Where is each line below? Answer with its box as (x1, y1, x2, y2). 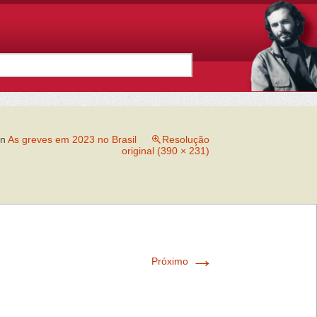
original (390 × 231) (122, 144, 209, 156)
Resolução (162, 133, 209, 145)
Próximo (151, 255, 191, 267)
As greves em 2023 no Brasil (8, 133, 137, 145)
